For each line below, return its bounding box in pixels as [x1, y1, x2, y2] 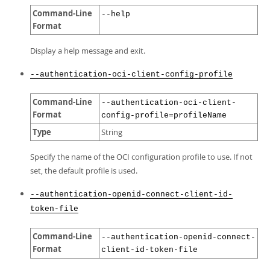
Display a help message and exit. [30, 45, 145, 56]
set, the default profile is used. [30, 165, 137, 176]
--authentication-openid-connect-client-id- [30, 190, 233, 199]
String [101, 127, 122, 137]
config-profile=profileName [101, 111, 227, 120]
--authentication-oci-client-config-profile [30, 70, 233, 79]
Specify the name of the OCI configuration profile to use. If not [30, 151, 253, 162]
